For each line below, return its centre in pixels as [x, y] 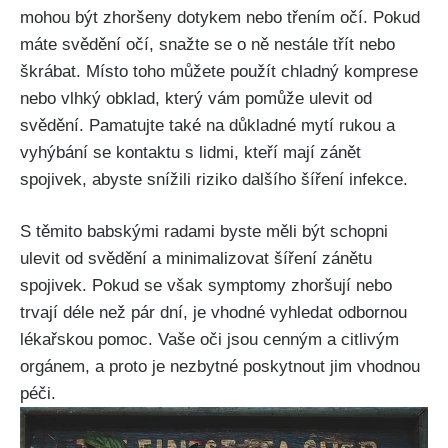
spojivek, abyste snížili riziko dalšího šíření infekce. [214, 179]
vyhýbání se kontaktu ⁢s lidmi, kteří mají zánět [190, 152]
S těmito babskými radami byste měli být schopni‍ [204, 232]
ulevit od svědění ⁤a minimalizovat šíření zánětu [196, 259]
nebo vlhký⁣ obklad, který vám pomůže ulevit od [196, 98]
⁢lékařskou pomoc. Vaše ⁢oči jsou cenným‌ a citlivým [209, 340]
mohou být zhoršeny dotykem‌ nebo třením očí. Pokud [220, 17]
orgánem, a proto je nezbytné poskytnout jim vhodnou [220, 367]
